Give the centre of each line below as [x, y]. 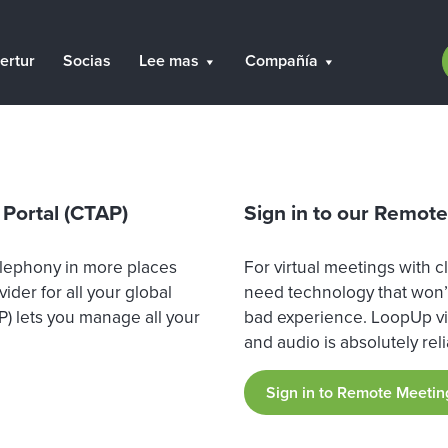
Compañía [281, 60]
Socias [87, 60]
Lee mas [169, 60]
